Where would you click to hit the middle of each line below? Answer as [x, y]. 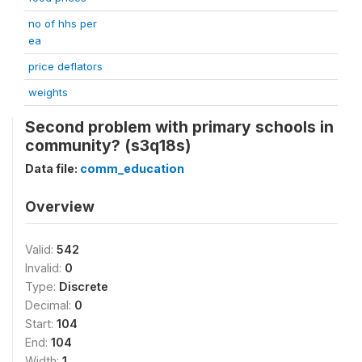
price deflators [65, 66]
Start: [41, 323]
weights [48, 92]
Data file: [53, 168]
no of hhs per [63, 23]
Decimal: [50, 305]
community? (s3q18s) [108, 145]
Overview [60, 206]
